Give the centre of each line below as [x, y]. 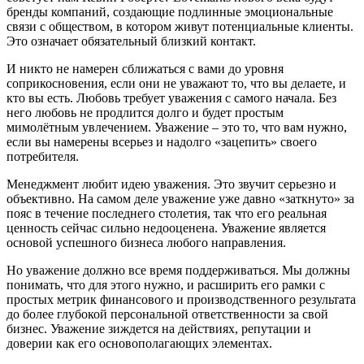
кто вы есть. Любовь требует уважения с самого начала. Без [171, 97]
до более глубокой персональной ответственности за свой [167, 314]
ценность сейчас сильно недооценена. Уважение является [166, 227]
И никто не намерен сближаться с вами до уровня [145, 68]
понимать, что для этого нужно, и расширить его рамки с [166, 284]
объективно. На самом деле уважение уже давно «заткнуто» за [180, 198]
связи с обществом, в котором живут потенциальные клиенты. [180, 26]
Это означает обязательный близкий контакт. [131, 41]
